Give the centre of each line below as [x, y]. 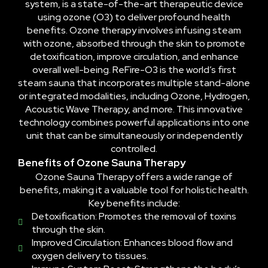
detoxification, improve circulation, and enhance [134, 56]
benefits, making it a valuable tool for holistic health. [134, 190]
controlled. [134, 148]
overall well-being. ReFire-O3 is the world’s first [134, 69]
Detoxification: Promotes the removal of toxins [134, 216]
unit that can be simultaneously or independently [134, 135]
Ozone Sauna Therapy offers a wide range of [134, 176]
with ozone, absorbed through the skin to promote [134, 43]
